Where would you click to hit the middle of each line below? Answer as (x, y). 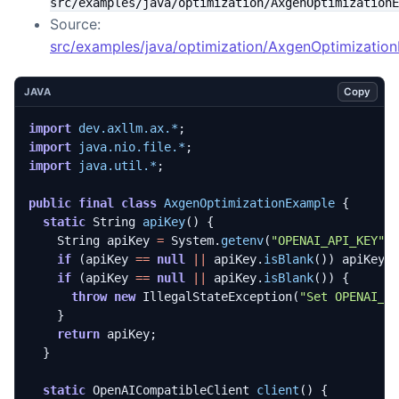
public (50, 203)
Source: (75, 24)
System (193, 240)
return (79, 334)
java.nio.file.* (132, 147)
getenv (243, 240)
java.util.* (118, 165)
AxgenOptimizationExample (250, 203)
